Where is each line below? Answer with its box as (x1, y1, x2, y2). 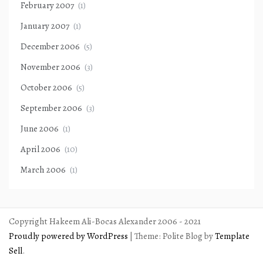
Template (215, 230, 249, 242)
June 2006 (21, 122, 59, 134)
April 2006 (21, 143, 60, 155)
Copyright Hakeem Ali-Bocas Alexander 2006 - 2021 (9, 215, 201, 227)
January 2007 (21, 19, 69, 32)
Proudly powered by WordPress (9, 230, 130, 242)
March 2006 (21, 163, 66, 176)
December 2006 (21, 40, 80, 52)
